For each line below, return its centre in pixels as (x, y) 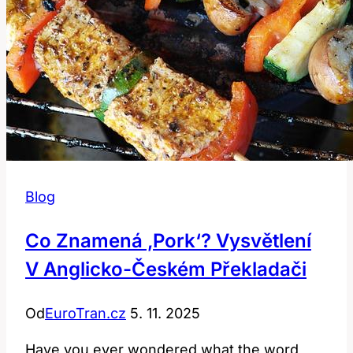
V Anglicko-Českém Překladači (166, 269)
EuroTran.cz (85, 314)
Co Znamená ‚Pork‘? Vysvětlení (168, 241)
